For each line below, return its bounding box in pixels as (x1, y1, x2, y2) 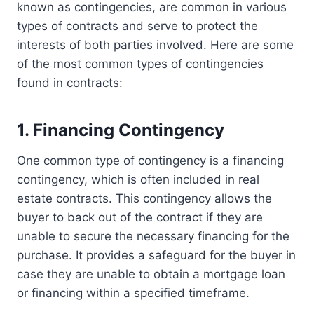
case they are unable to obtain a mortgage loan (17, 267, 285, 282)
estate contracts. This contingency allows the (17, 191, 272, 206)
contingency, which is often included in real (17, 172, 259, 187)
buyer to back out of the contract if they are (17, 210, 263, 225)
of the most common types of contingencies (17, 57, 264, 71)
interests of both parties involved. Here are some (17, 38, 294, 53)
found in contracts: (17, 76, 123, 90)
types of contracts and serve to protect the (17, 19, 258, 34)
